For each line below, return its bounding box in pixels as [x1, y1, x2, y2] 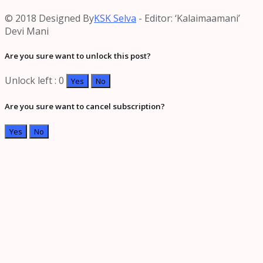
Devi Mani [5, 24, 49, 38]
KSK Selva [94, 11, 136, 25]
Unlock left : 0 [5, 74, 64, 87]
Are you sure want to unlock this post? [5, 50, 151, 61]
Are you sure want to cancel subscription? [5, 101, 165, 112]
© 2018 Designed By [5, 11, 94, 25]
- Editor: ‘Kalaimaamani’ [136, 11, 240, 25]
